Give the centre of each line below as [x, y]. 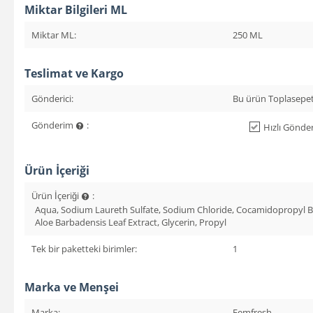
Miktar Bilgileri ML [76, 10]
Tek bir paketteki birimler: [84, 248]
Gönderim [53, 125]
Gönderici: [52, 99]
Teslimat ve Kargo [74, 74]
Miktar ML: [54, 35]
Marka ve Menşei [72, 287]
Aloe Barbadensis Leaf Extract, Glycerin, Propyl [131, 222]
